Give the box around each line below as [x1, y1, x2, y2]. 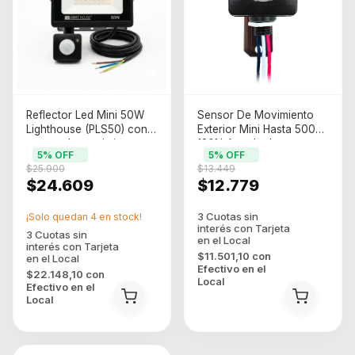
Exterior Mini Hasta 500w [197, 123, 324, 136]
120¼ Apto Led [197, 137, 272, 150]
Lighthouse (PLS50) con [26, 123, 147, 136]
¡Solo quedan [26, 211, 90, 223]
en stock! [97, 211, 142, 223]
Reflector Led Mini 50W [26, 109, 144, 121]
